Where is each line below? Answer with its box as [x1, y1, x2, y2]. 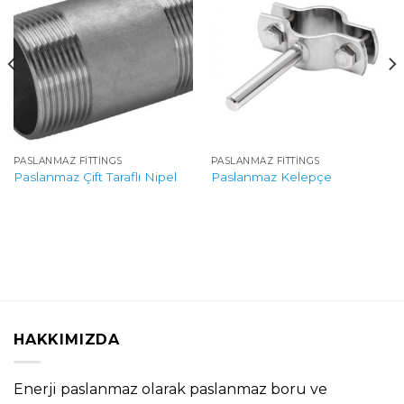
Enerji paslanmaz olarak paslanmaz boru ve [14, 380, 327, 398]
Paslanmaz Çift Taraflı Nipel [13, 169, 177, 184]
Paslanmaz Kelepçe [210, 169, 332, 184]
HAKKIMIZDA [14, 331, 120, 349]
